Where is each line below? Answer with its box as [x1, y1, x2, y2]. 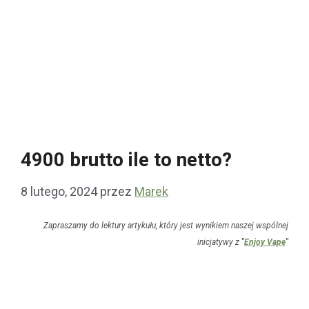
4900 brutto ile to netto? [21, 148, 232, 171]
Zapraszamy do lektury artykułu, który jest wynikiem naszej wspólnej [43, 221, 288, 231]
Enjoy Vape [244, 237, 286, 248]
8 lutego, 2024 [21, 183, 97, 199]
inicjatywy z [197, 237, 241, 248]
